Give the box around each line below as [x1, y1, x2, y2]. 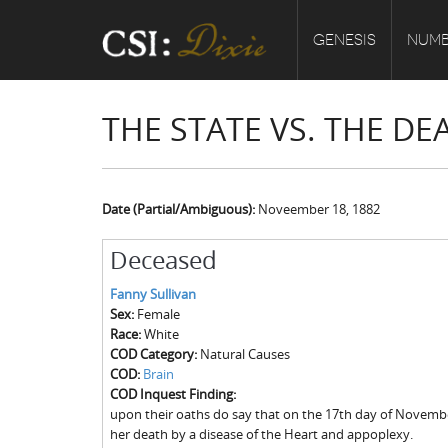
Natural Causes [199, 345, 290, 363]
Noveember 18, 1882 [258, 200, 380, 218]
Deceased [109, 244, 217, 276]
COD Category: [109, 345, 200, 363]
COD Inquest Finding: [109, 385, 239, 403]
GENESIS [313, 31, 376, 49]
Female [136, 305, 180, 323]
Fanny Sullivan [109, 285, 196, 303]
